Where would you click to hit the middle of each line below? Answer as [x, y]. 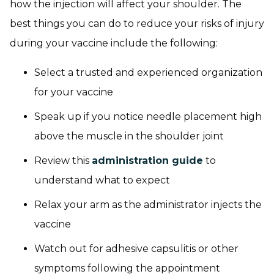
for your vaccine [74, 92]
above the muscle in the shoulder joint [129, 136]
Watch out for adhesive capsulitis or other [136, 248]
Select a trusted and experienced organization [148, 72]
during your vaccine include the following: [114, 43]
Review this [63, 160]
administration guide [147, 160]
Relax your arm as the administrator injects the [148, 204]
